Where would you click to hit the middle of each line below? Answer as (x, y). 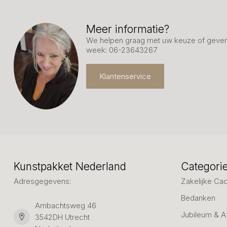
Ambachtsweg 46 (66, 205)
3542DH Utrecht (62, 217)
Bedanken (198, 198)
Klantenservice (125, 76)
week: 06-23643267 (122, 50)
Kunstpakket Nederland (70, 166)
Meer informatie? (128, 29)
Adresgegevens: (42, 181)
